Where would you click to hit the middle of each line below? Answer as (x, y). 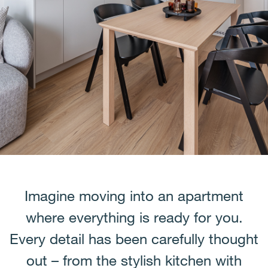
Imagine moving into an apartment (134, 195)
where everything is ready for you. (134, 217)
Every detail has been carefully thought (134, 238)
